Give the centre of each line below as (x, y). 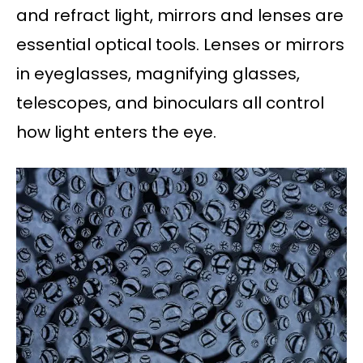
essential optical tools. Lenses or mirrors (180, 45)
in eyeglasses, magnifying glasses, (158, 74)
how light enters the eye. (116, 132)
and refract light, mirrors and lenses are (180, 16)
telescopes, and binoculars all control (170, 103)
